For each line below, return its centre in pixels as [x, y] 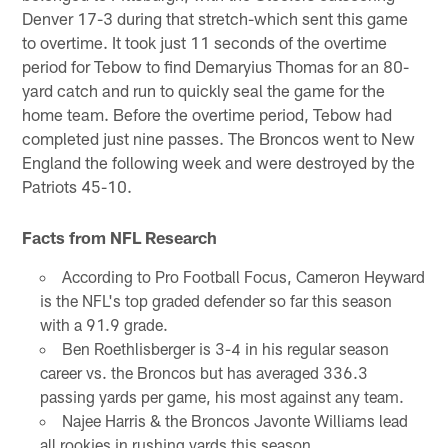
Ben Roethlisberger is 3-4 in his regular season [225, 348]
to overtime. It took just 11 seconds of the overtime [205, 42]
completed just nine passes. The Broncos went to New [219, 138]
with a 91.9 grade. [103, 324]
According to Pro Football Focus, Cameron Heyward [243, 276]
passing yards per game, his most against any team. [221, 396]
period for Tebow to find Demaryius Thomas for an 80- [216, 66]
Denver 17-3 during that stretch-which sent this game [215, 18]
